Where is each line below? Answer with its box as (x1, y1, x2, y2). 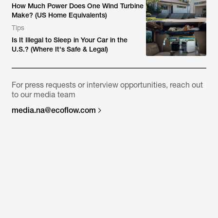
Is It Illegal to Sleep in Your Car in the (12, 36, 127, 44)
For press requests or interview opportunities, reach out (12, 80, 203, 90)
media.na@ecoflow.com (12, 105, 96, 115)
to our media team (12, 90, 75, 99)
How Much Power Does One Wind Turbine (12, 1, 144, 10)
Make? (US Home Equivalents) (12, 11, 107, 19)
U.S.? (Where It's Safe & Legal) (12, 45, 108, 53)
